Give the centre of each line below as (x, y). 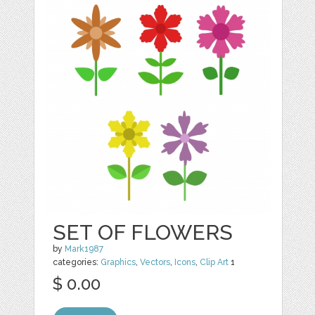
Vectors (155, 262)
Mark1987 (84, 249)
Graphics (118, 262)
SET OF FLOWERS (143, 232)
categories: (77, 262)
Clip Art (214, 262)
